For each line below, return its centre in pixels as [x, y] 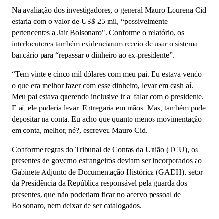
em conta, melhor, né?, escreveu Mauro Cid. [80, 130]
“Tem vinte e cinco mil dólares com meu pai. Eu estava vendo [107, 74]
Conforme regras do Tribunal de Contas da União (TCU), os [105, 149]
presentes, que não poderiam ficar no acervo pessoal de [96, 194]
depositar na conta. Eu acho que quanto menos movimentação [107, 119]
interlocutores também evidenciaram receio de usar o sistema [105, 44]
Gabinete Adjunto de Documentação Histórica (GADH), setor [107, 172]
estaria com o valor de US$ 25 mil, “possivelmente [90, 21]
